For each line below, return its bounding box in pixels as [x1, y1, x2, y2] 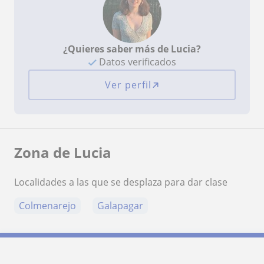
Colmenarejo [19, 199, 76, 212]
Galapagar [97, 199, 143, 212]
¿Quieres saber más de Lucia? [63, 42, 201, 55]
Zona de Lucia [14, 142, 111, 162]
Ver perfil [104, 78, 151, 91]
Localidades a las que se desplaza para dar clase [14, 175, 227, 189]
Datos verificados [96, 55, 176, 68]
